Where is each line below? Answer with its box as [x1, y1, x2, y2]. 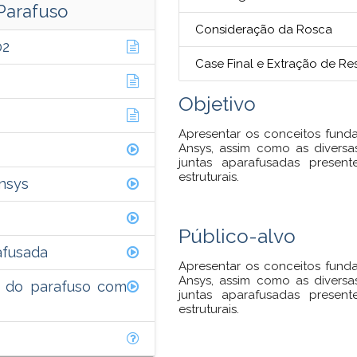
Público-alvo [178, 224, 296, 248]
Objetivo [178, 92, 256, 116]
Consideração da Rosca [195, 22, 332, 37]
